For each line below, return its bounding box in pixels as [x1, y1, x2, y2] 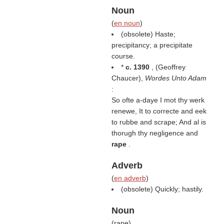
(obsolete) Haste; [120, 30, 175, 38]
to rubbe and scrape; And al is [111, 118, 206, 126]
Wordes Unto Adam [144, 74, 206, 82]
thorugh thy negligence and [111, 129, 198, 137]
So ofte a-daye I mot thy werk [111, 96, 204, 104]
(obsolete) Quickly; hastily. [120, 185, 203, 193]
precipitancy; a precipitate [111, 41, 192, 49]
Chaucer [111, 74, 138, 82]
